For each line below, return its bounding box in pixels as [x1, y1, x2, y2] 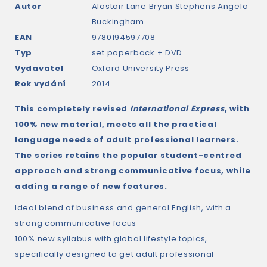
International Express [129, 103, 225, 114]
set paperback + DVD [91, 47, 183, 58]
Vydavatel [15, 63, 64, 74]
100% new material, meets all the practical [15, 119, 217, 130]
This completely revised [15, 103, 130, 114]
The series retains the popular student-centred [15, 150, 242, 161]
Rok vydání [15, 78, 66, 89]
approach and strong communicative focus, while [15, 165, 251, 176]
